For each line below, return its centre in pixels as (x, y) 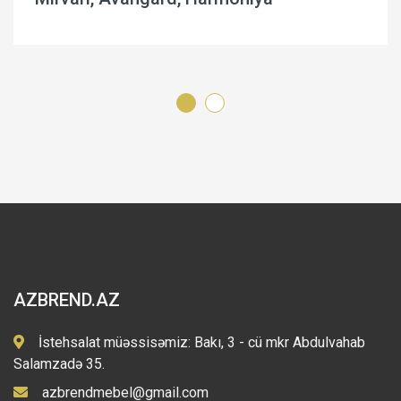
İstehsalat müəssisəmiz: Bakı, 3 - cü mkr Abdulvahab (202, 343)
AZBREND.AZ (67, 300)
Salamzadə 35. (59, 364)
